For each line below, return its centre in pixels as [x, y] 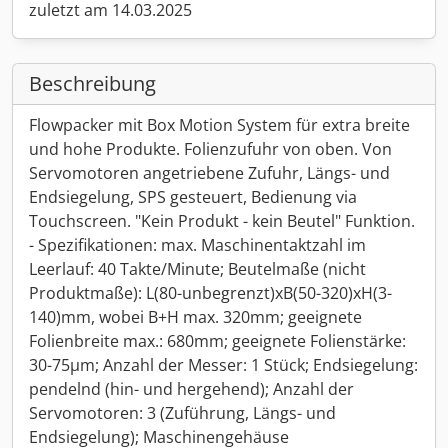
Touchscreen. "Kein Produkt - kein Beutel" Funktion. [222, 221]
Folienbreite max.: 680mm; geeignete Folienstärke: [217, 341]
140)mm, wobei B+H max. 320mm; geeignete [195, 317]
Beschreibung [92, 83]
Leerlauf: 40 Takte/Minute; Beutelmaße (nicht [197, 269]
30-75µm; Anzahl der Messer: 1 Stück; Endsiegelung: [223, 365]
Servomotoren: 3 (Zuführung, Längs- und [182, 413]
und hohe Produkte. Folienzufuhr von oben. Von [210, 149]
